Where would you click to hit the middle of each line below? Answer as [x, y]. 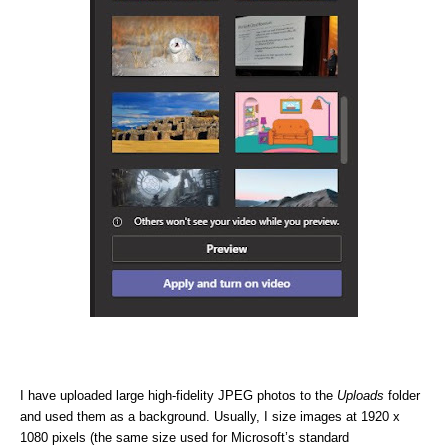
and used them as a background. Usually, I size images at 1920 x [210, 416]
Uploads [360, 395]
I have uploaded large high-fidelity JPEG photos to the [176, 395]
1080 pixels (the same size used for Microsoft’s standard [184, 437]
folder [404, 395]
